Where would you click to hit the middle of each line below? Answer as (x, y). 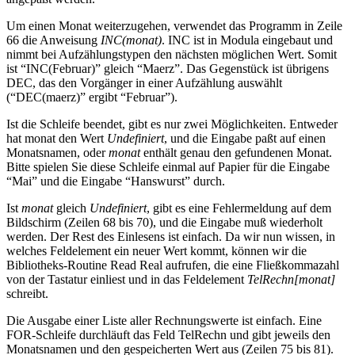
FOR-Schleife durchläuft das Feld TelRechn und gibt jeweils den (168, 334)
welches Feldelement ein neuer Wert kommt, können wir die (157, 250)
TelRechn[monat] (291, 279)
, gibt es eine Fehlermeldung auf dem (239, 208)
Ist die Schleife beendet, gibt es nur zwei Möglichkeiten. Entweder (172, 124)
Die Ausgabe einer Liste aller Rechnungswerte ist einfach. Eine (164, 320)
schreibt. (27, 293)
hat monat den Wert (57, 138)
